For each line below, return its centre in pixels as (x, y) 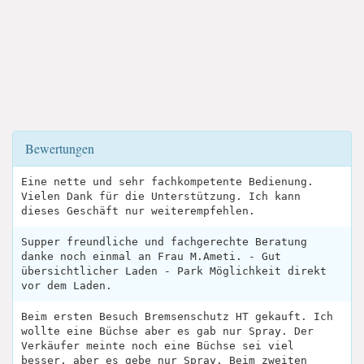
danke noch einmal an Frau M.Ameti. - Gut (151, 256)
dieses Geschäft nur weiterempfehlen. (138, 210)
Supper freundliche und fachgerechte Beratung (164, 241)
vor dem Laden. (67, 285)
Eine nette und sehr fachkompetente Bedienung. (167, 181)
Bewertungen (60, 148)
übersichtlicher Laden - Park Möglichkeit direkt (174, 271)
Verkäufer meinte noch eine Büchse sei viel (158, 345)
